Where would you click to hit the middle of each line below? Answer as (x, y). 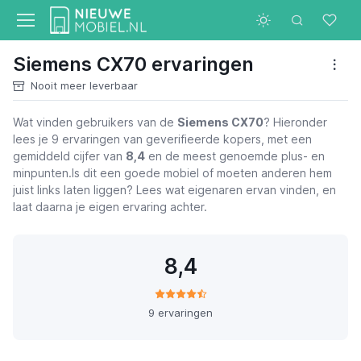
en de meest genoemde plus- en (235, 156)
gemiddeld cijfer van (69, 156)
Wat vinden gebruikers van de (95, 122)
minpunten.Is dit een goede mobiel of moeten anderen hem (172, 173)
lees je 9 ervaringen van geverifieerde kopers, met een (162, 139)
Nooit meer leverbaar (84, 85)
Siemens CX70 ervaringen (133, 64)
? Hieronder (295, 122)
